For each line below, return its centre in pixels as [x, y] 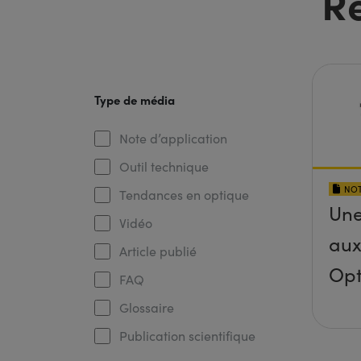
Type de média [134, 100]
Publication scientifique [187, 336]
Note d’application [173, 138]
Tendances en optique [184, 195]
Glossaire [146, 307]
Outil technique [164, 166]
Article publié [158, 251]
